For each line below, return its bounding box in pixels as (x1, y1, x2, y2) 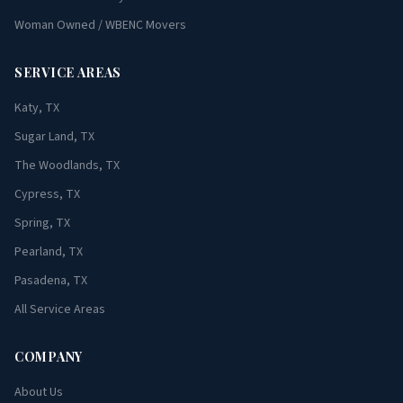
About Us (14, 383, 63, 401)
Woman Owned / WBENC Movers (14, 16, 186, 34)
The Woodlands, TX (14, 157, 120, 175)
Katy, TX (14, 99, 59, 117)
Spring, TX (14, 214, 70, 232)
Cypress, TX (14, 185, 80, 203)
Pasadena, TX (14, 272, 87, 290)
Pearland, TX (14, 243, 83, 261)
